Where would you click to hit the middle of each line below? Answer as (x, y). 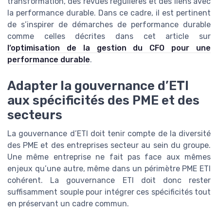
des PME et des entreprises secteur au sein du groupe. (109, 145)
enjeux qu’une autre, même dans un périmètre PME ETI (109, 168)
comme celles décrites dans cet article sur (109, 36)
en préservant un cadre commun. (68, 203)
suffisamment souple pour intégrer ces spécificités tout (109, 192)
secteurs (35, 115)
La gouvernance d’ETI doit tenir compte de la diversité (109, 133)
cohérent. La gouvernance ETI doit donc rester (109, 180)
